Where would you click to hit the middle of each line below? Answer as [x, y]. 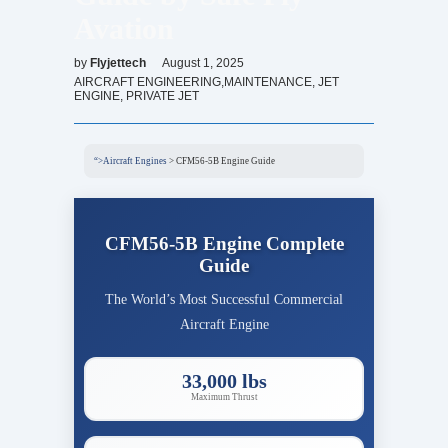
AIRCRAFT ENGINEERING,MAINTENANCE [193, 81]
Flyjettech [119, 62]
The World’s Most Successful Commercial [224, 299]
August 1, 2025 [203, 62]
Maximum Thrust [224, 396]
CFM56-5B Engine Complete [224, 243]
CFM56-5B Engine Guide [225, 160]
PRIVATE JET [162, 95]
